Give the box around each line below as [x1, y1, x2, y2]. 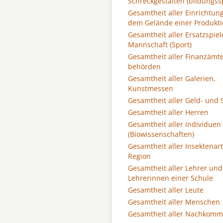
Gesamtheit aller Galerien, [128, 74, 216, 83]
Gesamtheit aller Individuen [128, 119, 221, 129]
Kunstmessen [128, 84, 173, 93]
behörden [128, 62, 161, 71]
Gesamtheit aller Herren [128, 108, 209, 117]
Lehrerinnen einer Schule [128, 173, 213, 183]
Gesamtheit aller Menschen [128, 197, 220, 207]
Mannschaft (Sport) [128, 40, 192, 49]
